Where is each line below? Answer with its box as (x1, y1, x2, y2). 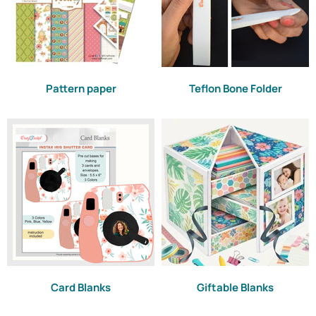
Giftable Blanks (197, 280, 274, 295)
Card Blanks (51, 280, 111, 295)
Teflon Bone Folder (188, 81, 282, 96)
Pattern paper (45, 81, 116, 96)
